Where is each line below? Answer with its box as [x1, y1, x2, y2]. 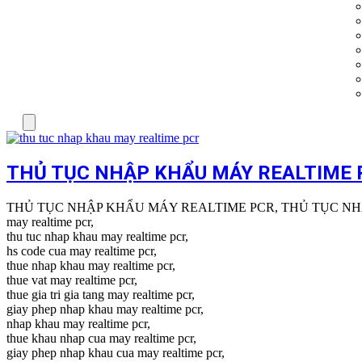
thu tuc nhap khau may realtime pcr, [6, 229, 188, 243]
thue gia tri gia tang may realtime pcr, [6, 287, 195, 301]
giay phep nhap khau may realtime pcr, [6, 301, 204, 316]
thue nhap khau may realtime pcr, [6, 258, 175, 272]
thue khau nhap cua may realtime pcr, [6, 330, 196, 345]
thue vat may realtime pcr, [6, 272, 137, 287]
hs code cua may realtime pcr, [6, 243, 157, 258]
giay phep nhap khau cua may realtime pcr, [6, 345, 225, 360]
